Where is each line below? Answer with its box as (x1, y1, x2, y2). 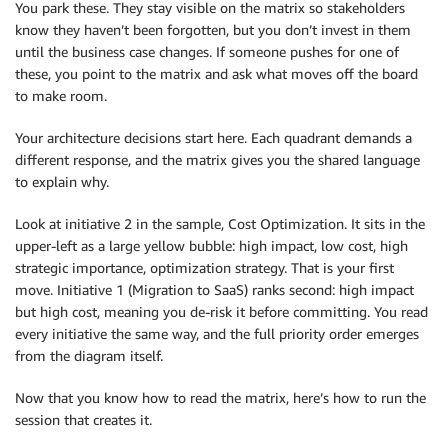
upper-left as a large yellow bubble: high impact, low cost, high (15, 237, 408, 255)
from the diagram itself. (15, 347, 163, 365)
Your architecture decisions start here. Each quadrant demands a (15, 129, 412, 147)
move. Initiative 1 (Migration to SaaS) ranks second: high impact (15, 281, 414, 299)
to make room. (15, 87, 107, 105)
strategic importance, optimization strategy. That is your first (15, 259, 394, 277)
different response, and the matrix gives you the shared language (15, 151, 420, 169)
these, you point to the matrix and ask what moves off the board (15, 65, 418, 83)
